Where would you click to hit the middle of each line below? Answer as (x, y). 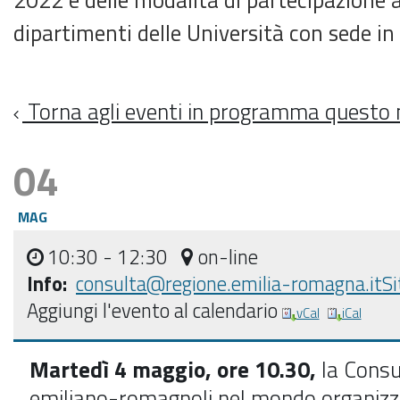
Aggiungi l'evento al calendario (152, 310)
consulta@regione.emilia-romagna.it (229, 283)
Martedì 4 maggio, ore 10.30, (175, 369)
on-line (228, 257)
